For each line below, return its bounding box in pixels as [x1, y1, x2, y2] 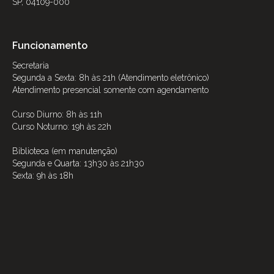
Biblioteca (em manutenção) [12, 146, 117, 157]
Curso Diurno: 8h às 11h [12, 109, 102, 120]
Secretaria [12, 61, 49, 71]
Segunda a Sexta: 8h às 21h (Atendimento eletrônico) [12, 73, 209, 83]
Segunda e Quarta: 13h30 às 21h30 [12, 158, 144, 169]
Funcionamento [12, 40, 87, 52]
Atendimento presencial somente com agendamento [12, 85, 209, 95]
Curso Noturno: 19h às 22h [12, 122, 111, 132]
